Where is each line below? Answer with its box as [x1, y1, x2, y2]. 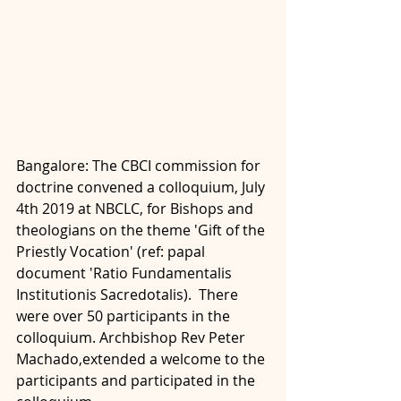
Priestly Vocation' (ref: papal [16, 241, 209, 261]
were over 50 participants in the [16, 305, 234, 326]
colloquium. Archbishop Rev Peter [16, 327, 249, 347]
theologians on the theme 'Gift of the [16, 219, 269, 240]
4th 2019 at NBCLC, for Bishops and [16, 198, 257, 218]
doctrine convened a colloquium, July [16, 176, 269, 197]
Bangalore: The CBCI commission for [16, 155, 264, 175]
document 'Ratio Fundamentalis [16, 262, 235, 283]
